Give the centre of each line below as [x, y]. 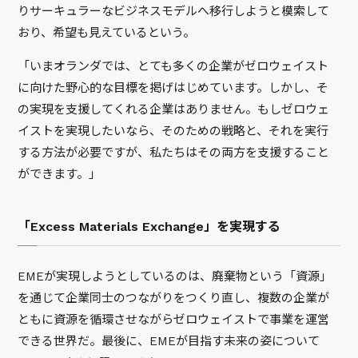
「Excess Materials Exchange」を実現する [149, 227]
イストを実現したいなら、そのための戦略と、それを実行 [173, 131]
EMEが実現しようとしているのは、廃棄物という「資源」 [175, 277]
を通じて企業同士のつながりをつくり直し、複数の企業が [174, 298]
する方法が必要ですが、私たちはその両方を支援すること [174, 153]
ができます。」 [60, 175]
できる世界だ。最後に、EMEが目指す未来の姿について [169, 342]
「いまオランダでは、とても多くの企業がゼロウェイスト [173, 67]
